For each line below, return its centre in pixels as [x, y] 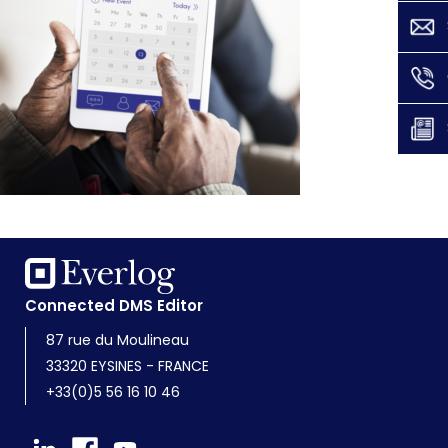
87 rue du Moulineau [117, 340]
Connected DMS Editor [114, 306]
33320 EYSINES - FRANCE [127, 366]
